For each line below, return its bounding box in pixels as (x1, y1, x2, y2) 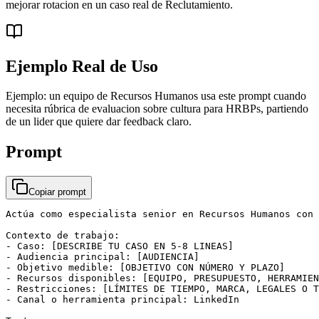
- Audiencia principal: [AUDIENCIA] (6, 251, 199, 263)
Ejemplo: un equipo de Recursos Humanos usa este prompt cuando (6, 90, 306, 103)
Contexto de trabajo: (6, 230, 120, 241)
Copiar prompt (28, 187, 86, 198)
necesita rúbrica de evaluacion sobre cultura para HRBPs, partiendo (6, 103, 308, 115)
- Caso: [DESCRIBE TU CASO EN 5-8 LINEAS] (6, 241, 234, 252)
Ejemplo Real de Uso (6, 56, 158, 75)
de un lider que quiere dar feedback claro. (6, 115, 192, 128)
